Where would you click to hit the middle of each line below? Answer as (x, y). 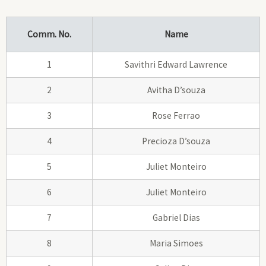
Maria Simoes (176, 243)
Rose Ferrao (176, 115)
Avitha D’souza (176, 90)
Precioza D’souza (176, 141)
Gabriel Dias (176, 217)
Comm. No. (49, 34)
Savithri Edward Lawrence (176, 64)
